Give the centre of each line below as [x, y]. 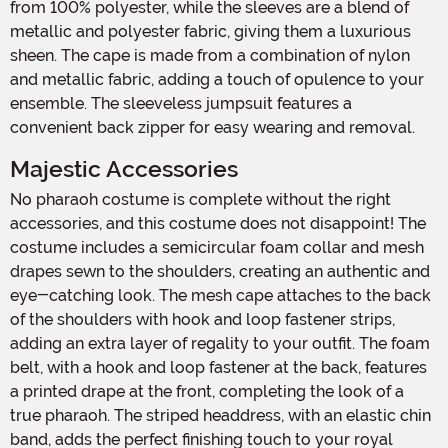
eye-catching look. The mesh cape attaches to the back [220, 295]
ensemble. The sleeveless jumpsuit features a [181, 103]
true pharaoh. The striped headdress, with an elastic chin [220, 415]
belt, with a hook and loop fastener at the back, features [218, 367]
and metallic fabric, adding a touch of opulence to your [217, 79]
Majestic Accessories [124, 169]
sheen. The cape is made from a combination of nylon [210, 55]
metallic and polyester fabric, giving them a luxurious [210, 31]
